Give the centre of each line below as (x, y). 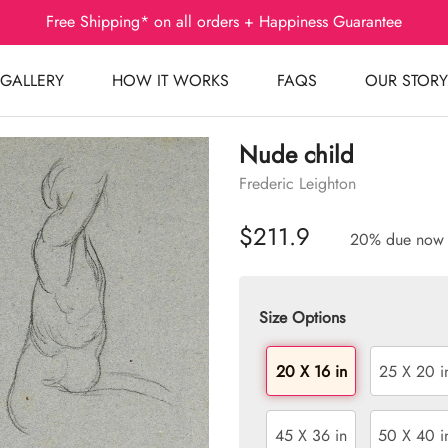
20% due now (397, 239)
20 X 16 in (311, 371)
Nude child (296, 154)
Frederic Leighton (297, 183)
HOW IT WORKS (170, 80)
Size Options (302, 317)
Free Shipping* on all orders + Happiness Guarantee (224, 21)
